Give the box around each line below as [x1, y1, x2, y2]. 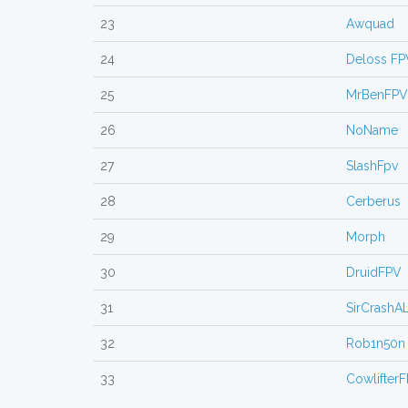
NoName [346, 123, 398, 138]
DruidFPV [346, 265, 402, 280]
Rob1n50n [346, 336, 405, 351]
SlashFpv [346, 158, 398, 173]
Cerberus [346, 194, 401, 209]
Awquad [346, 16, 394, 31]
